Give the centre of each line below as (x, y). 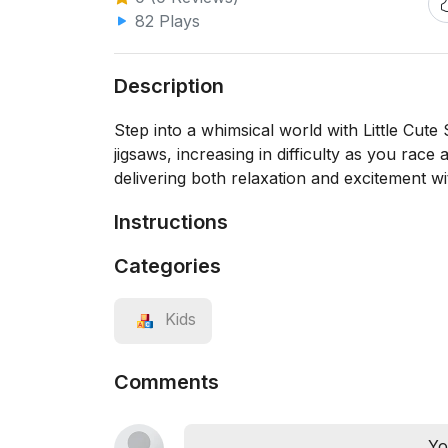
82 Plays (165, 21)
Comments (166, 382)
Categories (167, 266)
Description (169, 86)
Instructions (171, 222)
